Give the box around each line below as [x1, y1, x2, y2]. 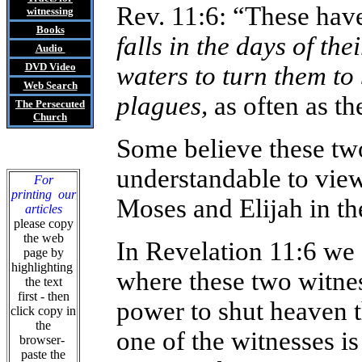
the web [23, 231, 64, 245]
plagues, [116, 91, 208, 120]
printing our [11, 187, 76, 201]
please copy [13, 217, 74, 230]
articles [24, 202, 62, 216]
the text [24, 275, 62, 288]
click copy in [11, 304, 76, 318]
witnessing [27, 5, 74, 17]
